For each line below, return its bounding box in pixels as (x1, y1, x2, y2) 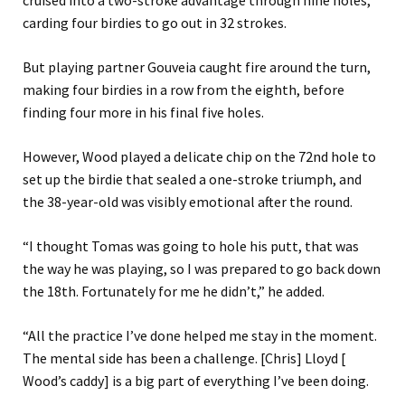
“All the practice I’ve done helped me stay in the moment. (23, 326, 377, 345)
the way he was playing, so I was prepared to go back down (23, 259, 381, 278)
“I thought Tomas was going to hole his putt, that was (23, 237, 359, 256)
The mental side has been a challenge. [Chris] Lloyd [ (23, 349, 348, 368)
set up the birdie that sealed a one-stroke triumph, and (23, 170, 362, 189)
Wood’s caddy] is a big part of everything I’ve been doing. (23, 372, 369, 391)
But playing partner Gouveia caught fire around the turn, (23, 58, 371, 77)
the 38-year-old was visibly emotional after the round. (23, 193, 353, 212)
